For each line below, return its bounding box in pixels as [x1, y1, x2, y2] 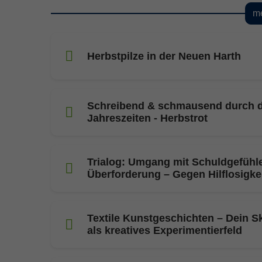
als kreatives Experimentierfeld [87, 225, 242, 237]
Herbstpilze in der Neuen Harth [87, 50, 241, 62]
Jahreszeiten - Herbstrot [87, 112, 208, 125]
